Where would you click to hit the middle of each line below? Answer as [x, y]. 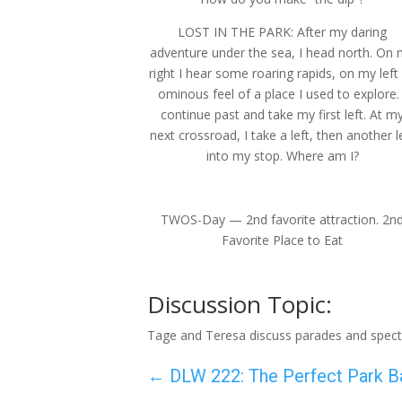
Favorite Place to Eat [283, 240]
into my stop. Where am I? [282, 156]
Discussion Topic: [240, 304]
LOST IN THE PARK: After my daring [283, 32]
